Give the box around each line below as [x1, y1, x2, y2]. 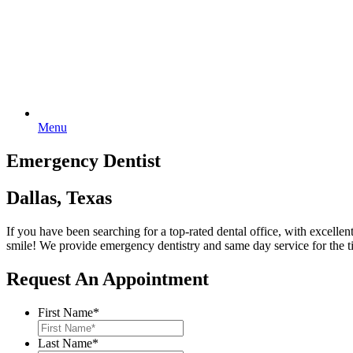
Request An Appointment [6, 268, 209, 289]
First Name [38, 305, 93, 319]
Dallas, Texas [6, 187, 112, 208]
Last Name [38, 336, 92, 350]
